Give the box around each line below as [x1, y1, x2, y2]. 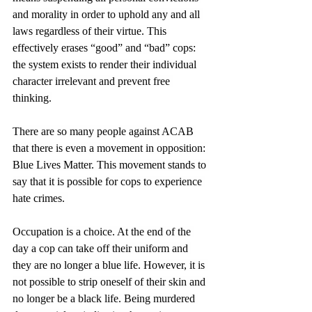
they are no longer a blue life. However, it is [13, 258, 208, 271]
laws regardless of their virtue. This [13, 24, 169, 37]
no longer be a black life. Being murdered [13, 292, 198, 304]
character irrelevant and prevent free [13, 75, 173, 87]
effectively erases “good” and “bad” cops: [13, 41, 198, 54]
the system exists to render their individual [13, 58, 199, 70]
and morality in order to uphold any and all [13, 8, 203, 20]
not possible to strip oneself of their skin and [13, 275, 208, 288]
